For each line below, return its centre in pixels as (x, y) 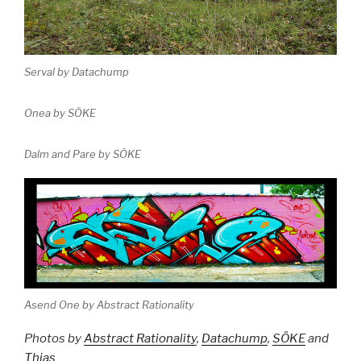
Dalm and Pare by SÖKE (83, 154)
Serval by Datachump (77, 71)
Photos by (54, 339)
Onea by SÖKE (60, 112)
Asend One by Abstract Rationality (109, 304)
